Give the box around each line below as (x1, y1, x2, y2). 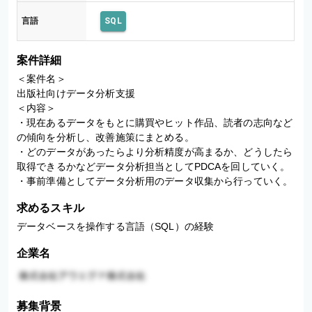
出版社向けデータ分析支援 (17, 88, 135, 99)
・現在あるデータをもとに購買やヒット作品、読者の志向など (17, 117, 293, 128)
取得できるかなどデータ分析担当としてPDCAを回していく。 (17, 161, 290, 172)
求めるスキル (17, 202, 84, 214)
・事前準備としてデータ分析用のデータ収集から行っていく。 (17, 175, 293, 187)
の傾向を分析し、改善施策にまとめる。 (17, 132, 194, 143)
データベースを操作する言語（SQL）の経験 (17, 221, 214, 232)
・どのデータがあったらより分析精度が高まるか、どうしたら (17, 146, 293, 157)
